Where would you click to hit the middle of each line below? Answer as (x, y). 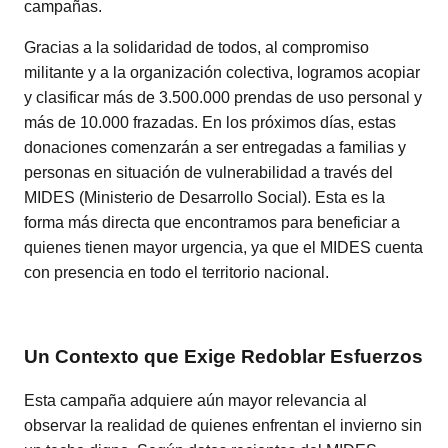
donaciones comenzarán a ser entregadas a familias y (215, 147)
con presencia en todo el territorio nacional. (176, 272)
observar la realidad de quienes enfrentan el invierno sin (223, 425)
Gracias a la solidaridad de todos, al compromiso (196, 47)
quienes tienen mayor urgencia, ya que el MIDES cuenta (223, 247)
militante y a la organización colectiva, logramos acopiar (222, 72)
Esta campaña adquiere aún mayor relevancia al (195, 400)
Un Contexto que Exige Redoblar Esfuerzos (223, 357)
